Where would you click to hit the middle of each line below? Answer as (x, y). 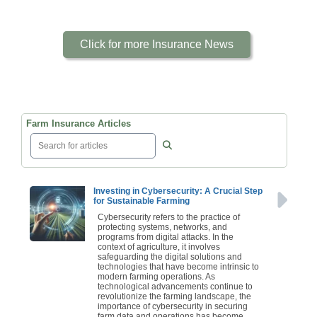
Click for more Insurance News (157, 44)
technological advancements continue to (175, 286)
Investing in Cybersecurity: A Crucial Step (178, 191)
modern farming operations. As (156, 276)
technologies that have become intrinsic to (178, 266)
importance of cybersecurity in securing (173, 306)
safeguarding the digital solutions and (170, 257)
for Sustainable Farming (142, 201)
